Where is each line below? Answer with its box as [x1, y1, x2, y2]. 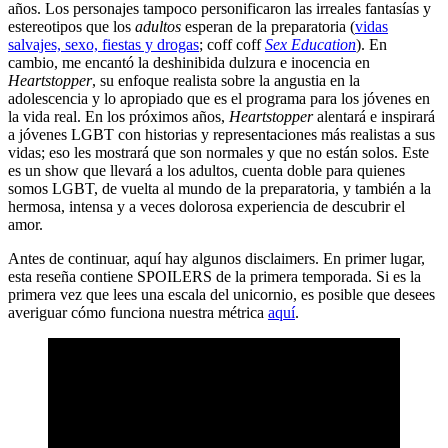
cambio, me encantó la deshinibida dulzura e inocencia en [8, 54, 370, 72]
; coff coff [199, 36, 265, 54]
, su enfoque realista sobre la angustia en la [92, 72, 360, 90]
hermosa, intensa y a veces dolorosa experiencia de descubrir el [8, 198, 405, 216]
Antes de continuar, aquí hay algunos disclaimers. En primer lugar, [8, 250, 425, 268]
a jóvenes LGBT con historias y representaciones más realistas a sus [8, 126, 435, 144]
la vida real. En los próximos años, [8, 108, 229, 126]
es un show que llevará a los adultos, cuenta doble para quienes [8, 162, 405, 180]
